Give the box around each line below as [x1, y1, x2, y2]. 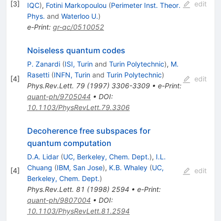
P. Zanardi [27, 60, 60, 69]
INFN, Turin [53, 71, 90, 79]
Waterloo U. [61, 12, 98, 21]
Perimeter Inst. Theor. [110, 1, 181, 10]
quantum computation [27, 138, 111, 148]
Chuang [27, 163, 52, 172]
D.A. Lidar [27, 152, 59, 161]
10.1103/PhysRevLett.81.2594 [27, 207, 130, 216]
